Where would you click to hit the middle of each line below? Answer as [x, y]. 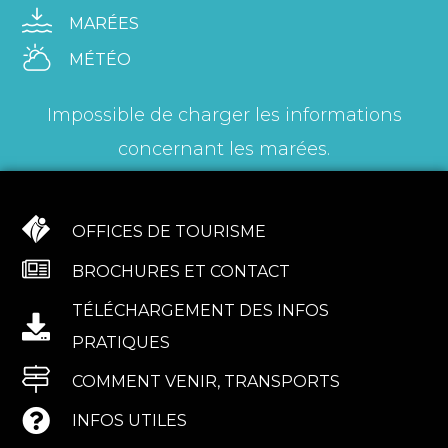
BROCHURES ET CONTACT [181, 272]
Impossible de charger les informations [224, 114]
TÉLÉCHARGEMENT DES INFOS [201, 311]
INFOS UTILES [130, 421]
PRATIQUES [121, 343]
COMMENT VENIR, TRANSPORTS [206, 382]
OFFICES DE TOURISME [169, 232]
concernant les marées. [224, 148]
